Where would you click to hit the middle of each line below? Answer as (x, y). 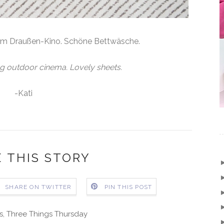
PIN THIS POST (128, 187)
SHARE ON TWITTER (38, 187)
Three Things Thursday (47, 214)
